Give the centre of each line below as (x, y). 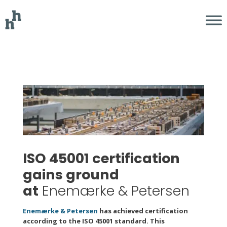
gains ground (71, 175)
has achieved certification (143, 211)
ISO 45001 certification (101, 159)
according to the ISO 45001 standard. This (93, 221)
